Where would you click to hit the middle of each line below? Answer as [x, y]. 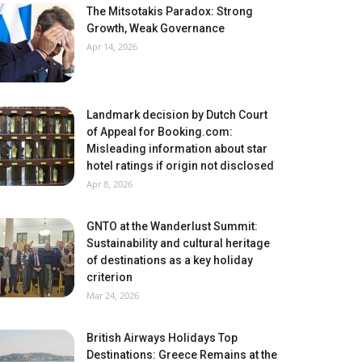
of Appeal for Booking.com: [160, 132]
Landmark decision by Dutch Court [177, 115]
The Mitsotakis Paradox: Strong [170, 11]
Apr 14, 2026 [112, 46]
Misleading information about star [177, 149]
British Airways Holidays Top [162, 338]
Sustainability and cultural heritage [178, 243]
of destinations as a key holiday [170, 260]
